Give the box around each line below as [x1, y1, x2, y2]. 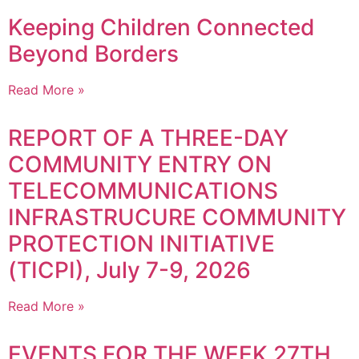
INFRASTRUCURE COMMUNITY [8, 204, 346, 232]
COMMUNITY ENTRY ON [8, 151, 272, 179]
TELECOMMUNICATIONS [8, 177, 278, 205]
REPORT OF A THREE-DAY [8, 124, 288, 152]
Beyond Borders [8, 40, 179, 68]
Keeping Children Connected [8, 14, 315, 42]
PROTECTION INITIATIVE [8, 230, 275, 258]
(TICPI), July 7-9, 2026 [8, 256, 251, 284]
